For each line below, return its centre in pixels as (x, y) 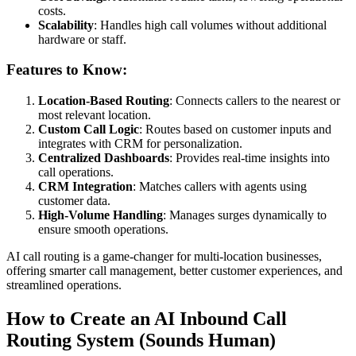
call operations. (76, 172)
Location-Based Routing (104, 100)
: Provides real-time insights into (250, 157)
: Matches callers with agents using (220, 186)
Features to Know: (67, 70)
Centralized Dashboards (104, 157)
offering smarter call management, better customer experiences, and (174, 270)
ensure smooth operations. (103, 229)
